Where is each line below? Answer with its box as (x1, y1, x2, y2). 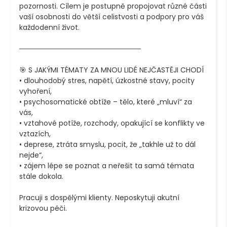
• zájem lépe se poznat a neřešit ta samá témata (19, 160, 195, 171)
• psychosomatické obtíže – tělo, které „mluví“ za (19, 96, 193, 107)
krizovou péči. (19, 203, 67, 213)
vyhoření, (19, 86, 52, 96)
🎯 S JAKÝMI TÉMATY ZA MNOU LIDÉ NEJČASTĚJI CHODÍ (19, 64, 204, 75)
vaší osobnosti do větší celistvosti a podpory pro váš (19, 11, 204, 22)
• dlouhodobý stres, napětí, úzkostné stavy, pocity (19, 75, 195, 86)
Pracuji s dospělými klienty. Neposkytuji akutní (19, 192, 180, 203)
